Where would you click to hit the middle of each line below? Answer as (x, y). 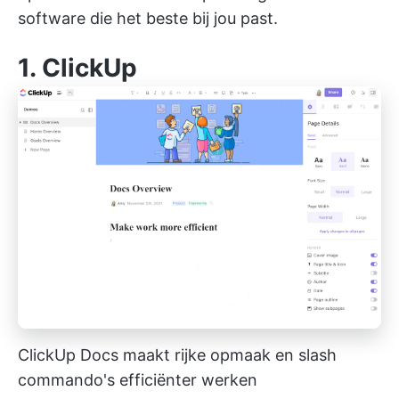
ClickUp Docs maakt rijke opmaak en (158, 355)
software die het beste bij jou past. (148, 18)
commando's (66, 380)
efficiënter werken (186, 380)
